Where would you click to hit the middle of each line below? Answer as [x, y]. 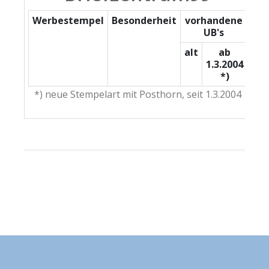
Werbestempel [68, 20]
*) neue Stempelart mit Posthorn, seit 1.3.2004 [138, 94]
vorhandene [214, 20]
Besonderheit [144, 20]
